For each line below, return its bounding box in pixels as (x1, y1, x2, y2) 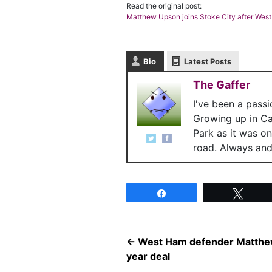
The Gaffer (193, 78, 250, 91)
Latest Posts (184, 56, 231, 66)
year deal (126, 250, 170, 262)
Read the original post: (126, 1, 202, 10)
